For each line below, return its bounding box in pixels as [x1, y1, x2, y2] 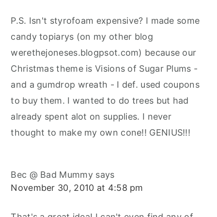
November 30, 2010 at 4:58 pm [11, 183, 143, 193]
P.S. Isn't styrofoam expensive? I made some [11, 15, 200, 26]
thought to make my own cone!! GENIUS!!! [11, 127, 191, 138]
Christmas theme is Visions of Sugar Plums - [11, 63, 198, 74]
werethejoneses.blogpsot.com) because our [11, 47, 197, 58]
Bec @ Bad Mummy [11, 170, 93, 180]
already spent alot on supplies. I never [11, 111, 172, 122]
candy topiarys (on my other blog [11, 31, 153, 42]
